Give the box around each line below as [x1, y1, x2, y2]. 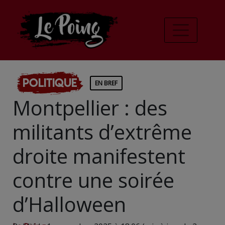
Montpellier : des [13, 93, 167, 122]
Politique [22, 75, 77, 90]
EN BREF [95, 78, 118, 87]
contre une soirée [13, 166, 174, 194]
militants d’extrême [13, 118, 192, 146]
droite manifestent [13, 142, 185, 170]
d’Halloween [13, 190, 126, 218]
